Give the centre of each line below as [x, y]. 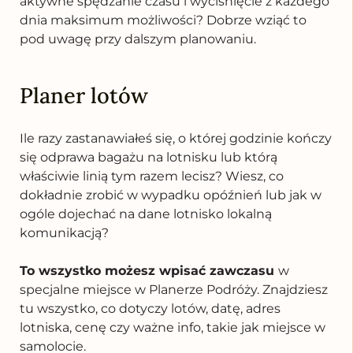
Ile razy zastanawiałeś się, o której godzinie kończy [176, 138]
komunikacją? [64, 232]
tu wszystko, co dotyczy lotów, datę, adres [150, 308]
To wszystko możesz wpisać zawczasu [149, 270]
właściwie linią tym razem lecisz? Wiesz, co [152, 176]
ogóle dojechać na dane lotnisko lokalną [146, 214]
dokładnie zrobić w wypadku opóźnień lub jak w [171, 195]
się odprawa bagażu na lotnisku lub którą [149, 157]
